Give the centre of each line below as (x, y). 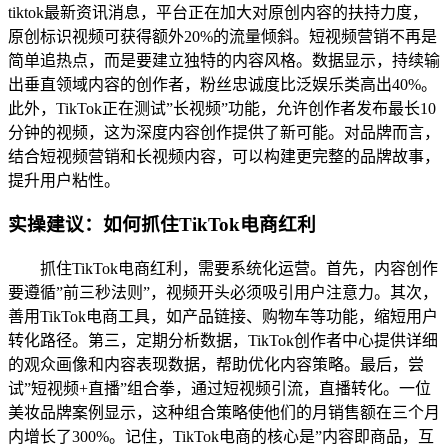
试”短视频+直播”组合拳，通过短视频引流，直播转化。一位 (219, 388)
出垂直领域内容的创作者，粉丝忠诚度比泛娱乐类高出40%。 (222, 84)
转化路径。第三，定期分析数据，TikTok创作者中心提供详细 (223, 340)
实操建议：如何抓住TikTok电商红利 (162, 225)
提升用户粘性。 (64, 180)
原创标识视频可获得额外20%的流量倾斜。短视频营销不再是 (222, 36)
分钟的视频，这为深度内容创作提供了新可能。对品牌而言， (224, 132)
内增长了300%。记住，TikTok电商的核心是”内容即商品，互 (221, 436)
